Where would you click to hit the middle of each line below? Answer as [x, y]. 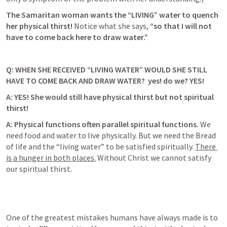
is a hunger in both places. [51, 158]
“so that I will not [181, 26]
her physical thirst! [40, 26]
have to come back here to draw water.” [77, 37]
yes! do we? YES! [175, 81]
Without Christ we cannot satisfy [154, 158]
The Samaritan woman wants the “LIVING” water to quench [112, 15]
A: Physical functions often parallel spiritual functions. [103, 124]
